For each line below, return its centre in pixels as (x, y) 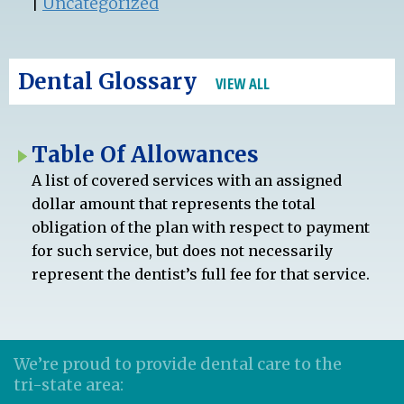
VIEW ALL (243, 83)
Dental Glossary (110, 81)
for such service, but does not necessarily (182, 250)
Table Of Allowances (145, 154)
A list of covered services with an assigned (187, 180)
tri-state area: (69, 384)
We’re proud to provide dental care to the (178, 363)
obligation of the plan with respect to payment (201, 227)
